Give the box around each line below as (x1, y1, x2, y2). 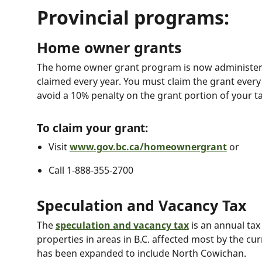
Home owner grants (36, 37, 181, 57)
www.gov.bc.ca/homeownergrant (69, 140, 227, 153)
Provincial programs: (36, 5, 229, 30)
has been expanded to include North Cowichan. (36, 247, 246, 260)
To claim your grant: (36, 120, 148, 136)
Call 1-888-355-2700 (48, 164, 133, 177)
